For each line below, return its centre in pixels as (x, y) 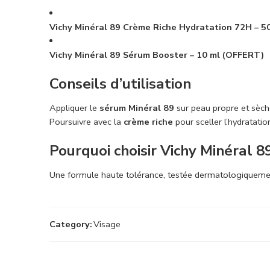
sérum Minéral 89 (137, 108)
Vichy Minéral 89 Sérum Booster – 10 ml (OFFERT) (157, 55)
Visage (107, 224)
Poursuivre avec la (86, 122)
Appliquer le (74, 108)
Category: (71, 224)
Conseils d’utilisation (120, 84)
